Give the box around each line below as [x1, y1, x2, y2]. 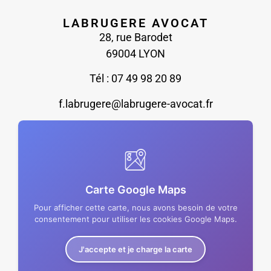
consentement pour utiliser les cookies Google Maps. [34, 214, 237, 224]
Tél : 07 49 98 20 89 [90, 72, 181, 85]
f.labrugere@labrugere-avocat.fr [58, 97, 213, 110]
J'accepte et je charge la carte [79, 244, 192, 254]
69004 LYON [106, 47, 165, 60]
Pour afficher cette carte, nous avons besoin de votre [33, 203, 238, 213]
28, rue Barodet [99, 30, 172, 44]
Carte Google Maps [85, 183, 186, 197]
